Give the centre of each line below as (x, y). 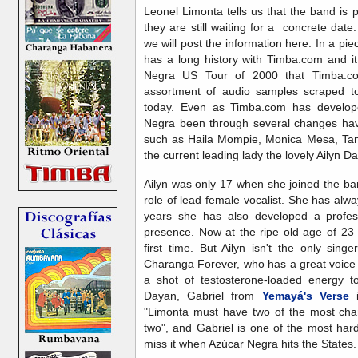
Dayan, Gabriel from (203, 296)
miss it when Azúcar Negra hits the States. (250, 344)
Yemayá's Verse (305, 296)
